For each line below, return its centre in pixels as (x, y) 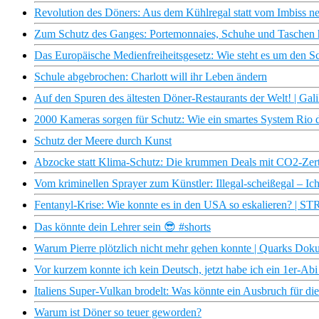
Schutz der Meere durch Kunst (103, 141)
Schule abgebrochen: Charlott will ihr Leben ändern (151, 77)
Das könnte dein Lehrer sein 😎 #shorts (122, 227)
